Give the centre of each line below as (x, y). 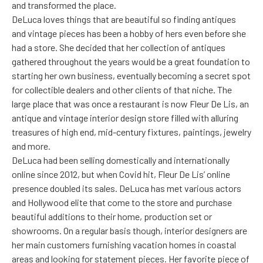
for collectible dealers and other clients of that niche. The (122, 90)
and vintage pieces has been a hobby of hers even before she (129, 33)
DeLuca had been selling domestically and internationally (121, 160)
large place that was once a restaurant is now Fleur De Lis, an (130, 104)
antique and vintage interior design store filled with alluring (125, 118)
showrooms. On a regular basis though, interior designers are (129, 231)
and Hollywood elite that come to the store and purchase (122, 203)
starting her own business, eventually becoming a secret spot (131, 76)
